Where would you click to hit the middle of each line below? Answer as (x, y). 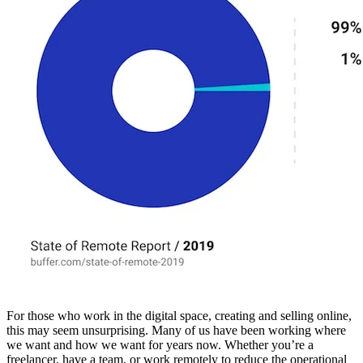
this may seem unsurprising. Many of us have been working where (176, 330)
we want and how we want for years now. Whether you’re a (160, 344)
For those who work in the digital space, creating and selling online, (179, 315)
